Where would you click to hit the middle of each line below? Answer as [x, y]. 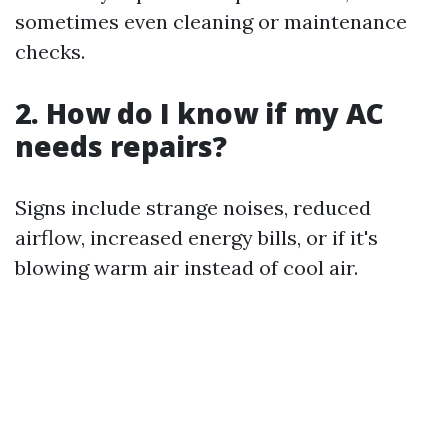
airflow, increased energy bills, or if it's [196, 237]
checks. [50, 51]
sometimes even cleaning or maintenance [211, 21]
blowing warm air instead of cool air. [186, 267]
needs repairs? [121, 145]
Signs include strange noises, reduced [193, 207]
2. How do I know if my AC [199, 112]
